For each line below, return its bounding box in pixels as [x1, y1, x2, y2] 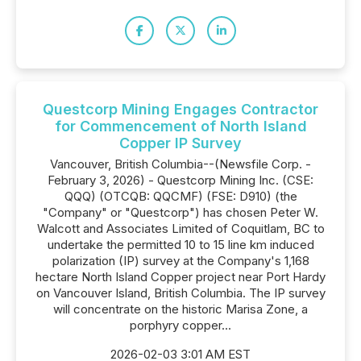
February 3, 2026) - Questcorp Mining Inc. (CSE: [48, 172, 313, 188]
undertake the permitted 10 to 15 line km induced [47, 237, 314, 252]
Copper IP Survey [119, 135, 242, 151]
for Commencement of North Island [54, 118, 307, 135]
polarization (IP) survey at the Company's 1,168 [52, 253, 309, 268]
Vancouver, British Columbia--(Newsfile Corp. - [50, 156, 311, 172]
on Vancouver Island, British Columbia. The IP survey [35, 285, 326, 301]
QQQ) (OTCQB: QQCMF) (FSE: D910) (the [64, 189, 297, 204]
